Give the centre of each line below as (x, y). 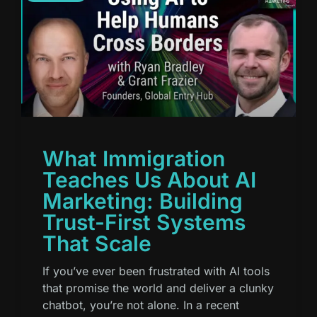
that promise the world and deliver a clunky (158, 288)
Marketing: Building (143, 201)
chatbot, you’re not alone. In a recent (141, 305)
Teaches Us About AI (149, 180)
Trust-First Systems (144, 223)
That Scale (97, 244)
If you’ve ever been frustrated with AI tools (156, 271)
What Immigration (134, 159)
